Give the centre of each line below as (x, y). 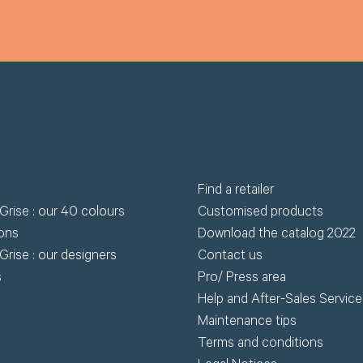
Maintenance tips (247, 322)
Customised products (260, 213)
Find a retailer (235, 191)
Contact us (230, 257)
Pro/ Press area (241, 279)
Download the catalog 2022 (276, 235)
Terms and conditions (260, 344)
